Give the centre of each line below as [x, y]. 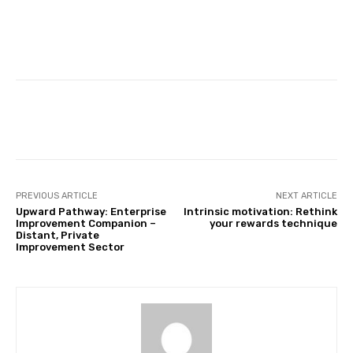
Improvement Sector [70, 247]
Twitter [182, 119]
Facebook [78, 119]
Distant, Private [58, 235]
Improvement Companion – [86, 223]
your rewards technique [273, 223]
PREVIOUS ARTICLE [57, 195]
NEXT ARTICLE [306, 195]
